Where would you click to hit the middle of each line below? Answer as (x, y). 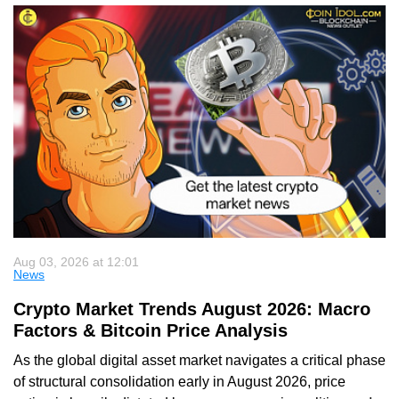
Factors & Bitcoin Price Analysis (151, 330)
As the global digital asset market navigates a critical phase (199, 360)
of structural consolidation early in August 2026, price (179, 381)
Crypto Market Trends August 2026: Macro (192, 309)
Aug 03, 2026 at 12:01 (76, 261)
